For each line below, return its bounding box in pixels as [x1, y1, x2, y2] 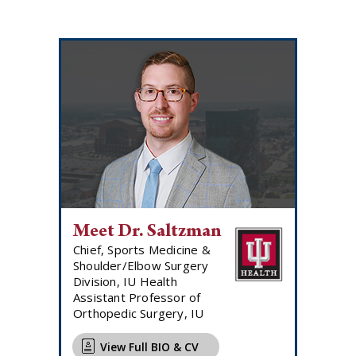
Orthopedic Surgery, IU [73, 304, 204, 321]
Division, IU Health [73, 273, 177, 289]
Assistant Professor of [73, 288, 201, 305]
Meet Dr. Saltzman [73, 222, 222, 242]
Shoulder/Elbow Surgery [73, 257, 209, 273]
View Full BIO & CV [100, 339, 199, 354]
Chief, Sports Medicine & [73, 241, 211, 257]
